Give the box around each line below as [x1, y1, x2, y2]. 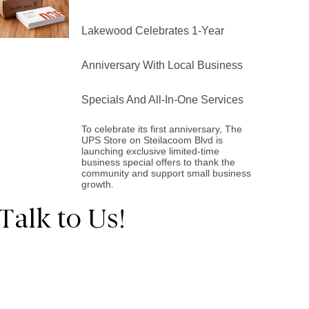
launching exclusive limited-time [81, 146, 220, 157]
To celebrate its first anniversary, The [81, 123, 243, 134]
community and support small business [81, 168, 252, 179]
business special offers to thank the [81, 157, 236, 168]
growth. [81, 179, 114, 190]
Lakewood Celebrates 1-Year [81, 25, 225, 37]
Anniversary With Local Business [81, 59, 243, 71]
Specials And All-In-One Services [81, 94, 244, 106]
